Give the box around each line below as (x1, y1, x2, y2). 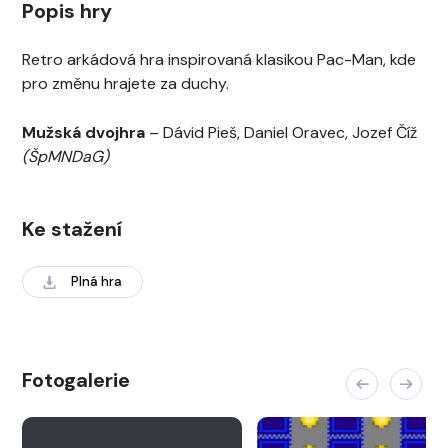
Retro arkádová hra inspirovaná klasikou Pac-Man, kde (22, 49, 416, 70)
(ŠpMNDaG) (22, 146, 109, 167)
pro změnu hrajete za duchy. (22, 73, 229, 94)
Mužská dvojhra (22, 122, 145, 143)
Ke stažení (22, 216, 122, 242)
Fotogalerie (22, 367, 130, 393)
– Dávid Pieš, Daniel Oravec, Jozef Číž (145, 122, 417, 143)
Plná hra (71, 273, 122, 290)
